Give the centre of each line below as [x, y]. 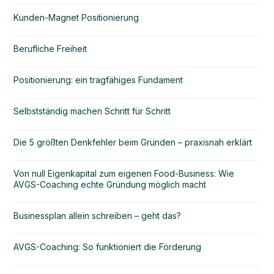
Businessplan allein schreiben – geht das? [98, 215]
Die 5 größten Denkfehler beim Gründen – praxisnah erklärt [133, 142]
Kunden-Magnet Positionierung [76, 17]
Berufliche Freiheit [50, 48]
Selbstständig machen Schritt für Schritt [92, 111]
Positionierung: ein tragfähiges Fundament [98, 80]
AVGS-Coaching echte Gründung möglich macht [110, 184]
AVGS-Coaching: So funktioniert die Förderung [108, 246]
